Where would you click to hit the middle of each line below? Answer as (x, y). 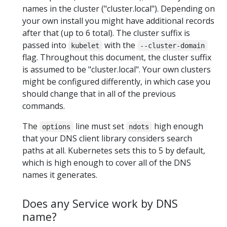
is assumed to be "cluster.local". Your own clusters (117, 70)
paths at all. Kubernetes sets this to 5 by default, (114, 151)
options (56, 127)
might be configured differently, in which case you (116, 82)
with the (120, 45)
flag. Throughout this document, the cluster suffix (117, 58)
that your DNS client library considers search (107, 139)
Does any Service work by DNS (100, 204)
